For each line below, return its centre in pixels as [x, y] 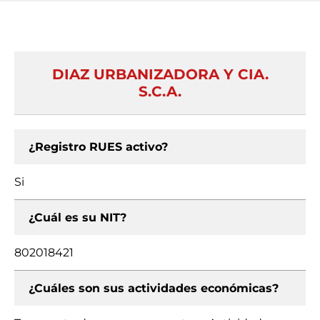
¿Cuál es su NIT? [77, 217]
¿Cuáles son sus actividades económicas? [154, 288]
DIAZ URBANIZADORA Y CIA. [160, 74]
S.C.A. [160, 91]
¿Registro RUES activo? [98, 147]
